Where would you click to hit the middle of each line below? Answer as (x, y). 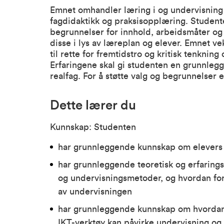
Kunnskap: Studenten (93, 127)
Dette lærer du (93, 105)
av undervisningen (95, 191)
